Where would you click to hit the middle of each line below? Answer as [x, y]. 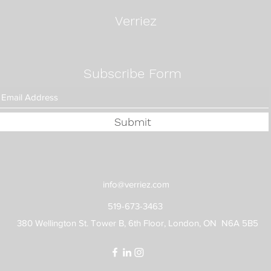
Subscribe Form [132, 74]
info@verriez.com [136, 184]
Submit [132, 122]
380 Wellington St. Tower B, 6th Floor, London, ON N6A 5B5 [138, 223]
